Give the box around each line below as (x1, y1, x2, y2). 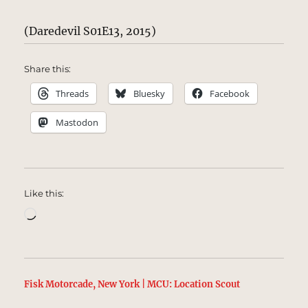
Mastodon (56, 115, 99, 129)
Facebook (210, 87, 250, 100)
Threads (56, 87, 89, 100)
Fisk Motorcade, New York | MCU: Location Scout (24, 278, 241, 290)
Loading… (36, 205, 90, 219)
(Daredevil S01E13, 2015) (24, 23, 157, 38)
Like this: (24, 187, 65, 199)
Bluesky (133, 87, 166, 100)
